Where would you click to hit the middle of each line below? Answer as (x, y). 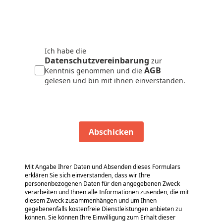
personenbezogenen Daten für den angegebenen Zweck (102, 183)
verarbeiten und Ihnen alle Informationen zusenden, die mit (107, 192)
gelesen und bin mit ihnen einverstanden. (115, 80)
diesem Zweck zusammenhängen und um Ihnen (91, 200)
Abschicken (111, 132)
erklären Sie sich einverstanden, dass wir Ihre (87, 175)
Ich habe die (65, 51)
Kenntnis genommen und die (94, 70)
